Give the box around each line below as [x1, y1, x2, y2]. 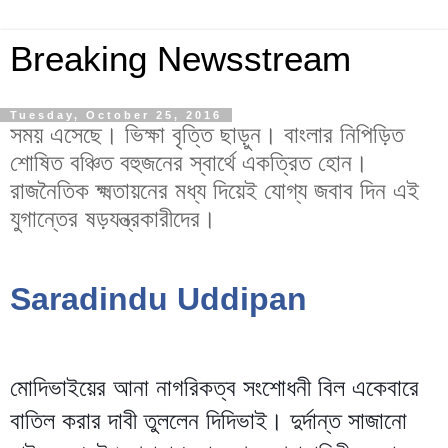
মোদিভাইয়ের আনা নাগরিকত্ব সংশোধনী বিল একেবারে [10, 373, 419, 401]
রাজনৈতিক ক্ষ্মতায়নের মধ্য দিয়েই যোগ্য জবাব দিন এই [10, 177, 419, 204]
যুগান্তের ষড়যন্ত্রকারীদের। [10, 205, 216, 232]
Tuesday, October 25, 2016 [10, 109, 222, 121]
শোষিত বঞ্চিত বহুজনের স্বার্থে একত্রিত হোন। [10, 149, 368, 176]
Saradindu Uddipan [10, 280, 307, 317]
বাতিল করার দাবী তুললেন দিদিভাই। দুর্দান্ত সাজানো [10, 406, 407, 434]
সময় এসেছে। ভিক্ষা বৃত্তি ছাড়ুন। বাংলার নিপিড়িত [10, 121, 404, 148]
